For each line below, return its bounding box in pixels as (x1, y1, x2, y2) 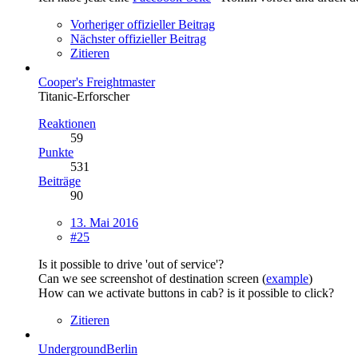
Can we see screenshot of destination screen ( (38, 271, 266, 285)
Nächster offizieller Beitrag (70, 31, 206, 46)
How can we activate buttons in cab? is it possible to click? (38, 285, 334, 300)
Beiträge (38, 173, 81, 188)
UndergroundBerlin (38, 341, 137, 356)
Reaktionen (38, 116, 96, 130)
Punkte (38, 145, 74, 159)
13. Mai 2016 (70, 215, 138, 229)
